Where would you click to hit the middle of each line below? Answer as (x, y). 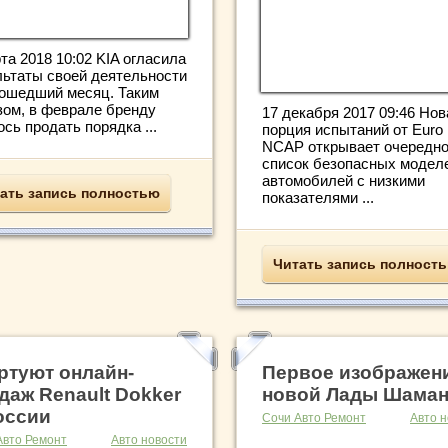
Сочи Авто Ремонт (314, 418)
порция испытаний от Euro (352, 130)
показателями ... (318, 198)
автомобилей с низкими (343, 181)
